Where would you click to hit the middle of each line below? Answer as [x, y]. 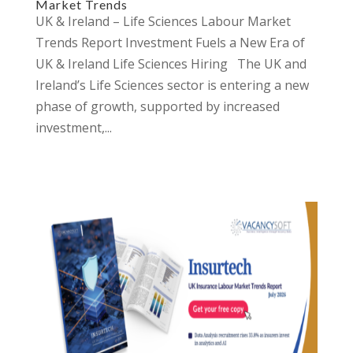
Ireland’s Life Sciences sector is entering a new [172, 85]
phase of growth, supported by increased [157, 106]
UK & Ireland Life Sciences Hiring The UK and [171, 64]
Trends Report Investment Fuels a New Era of [170, 43]
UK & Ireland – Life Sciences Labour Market [163, 21]
